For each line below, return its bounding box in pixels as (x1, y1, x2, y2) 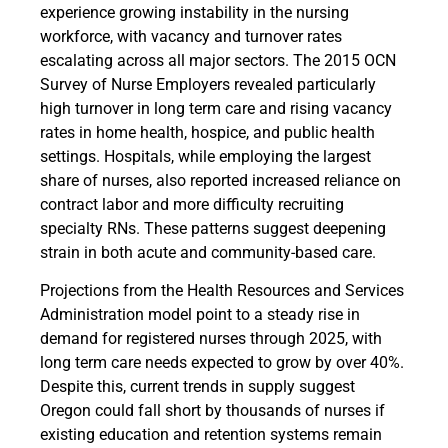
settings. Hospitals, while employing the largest (40, 146, 371, 166)
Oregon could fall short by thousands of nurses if (40, 401, 385, 421)
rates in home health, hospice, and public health (40, 122, 375, 142)
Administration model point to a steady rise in (40, 305, 360, 325)
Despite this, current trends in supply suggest (40, 377, 355, 397)
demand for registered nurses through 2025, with (40, 329, 382, 349)
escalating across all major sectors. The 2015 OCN (40, 50, 396, 70)
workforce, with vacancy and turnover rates (40, 26, 342, 46)
